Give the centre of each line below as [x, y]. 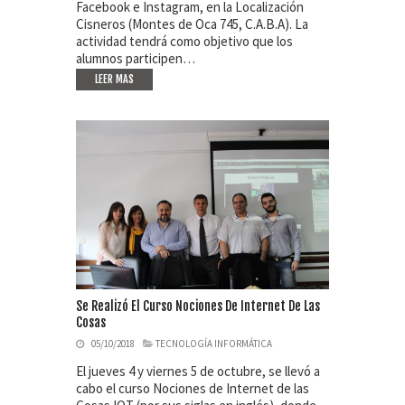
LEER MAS [114, 80]
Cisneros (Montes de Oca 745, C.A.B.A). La [192, 24]
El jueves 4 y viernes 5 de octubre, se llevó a [198, 371]
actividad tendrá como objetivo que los [184, 42]
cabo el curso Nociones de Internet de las [193, 388]
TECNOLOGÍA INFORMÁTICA [214, 343]
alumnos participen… [136, 59]
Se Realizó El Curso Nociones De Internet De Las [198, 306]
